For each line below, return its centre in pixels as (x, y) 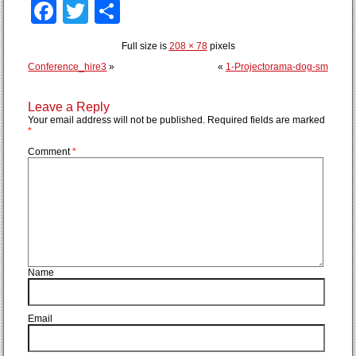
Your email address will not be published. (117, 120)
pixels (221, 46)
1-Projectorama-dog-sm (277, 66)
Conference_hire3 (68, 66)
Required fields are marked (267, 120)
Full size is (145, 46)
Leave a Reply (69, 106)
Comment (50, 151)
